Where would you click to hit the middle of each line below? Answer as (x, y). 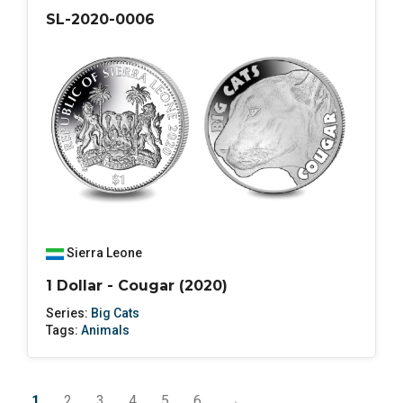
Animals (105, 331)
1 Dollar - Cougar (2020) (137, 286)
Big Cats (115, 313)
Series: (68, 313)
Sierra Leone (104, 253)
